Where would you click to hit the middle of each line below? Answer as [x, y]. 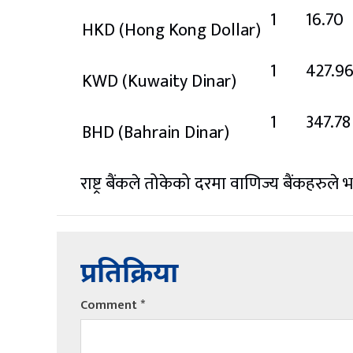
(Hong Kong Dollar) [190, 30]
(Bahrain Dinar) [174, 132]
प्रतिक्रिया [129, 275]
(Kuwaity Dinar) [179, 81]
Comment [110, 305]
